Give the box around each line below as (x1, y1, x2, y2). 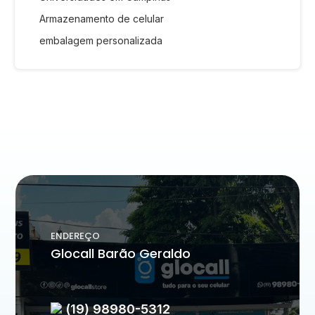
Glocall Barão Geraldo (51, 245, 191, 263)
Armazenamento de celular (39, 13, 164, 25)
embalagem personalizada (39, 34, 162, 47)
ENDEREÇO (51, 229, 101, 243)
